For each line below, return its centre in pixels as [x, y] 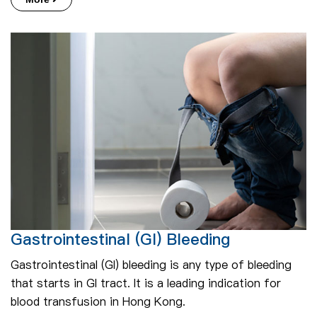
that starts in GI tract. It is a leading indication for [146, 283]
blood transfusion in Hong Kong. [98, 301]
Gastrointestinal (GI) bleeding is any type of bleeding [151, 264]
